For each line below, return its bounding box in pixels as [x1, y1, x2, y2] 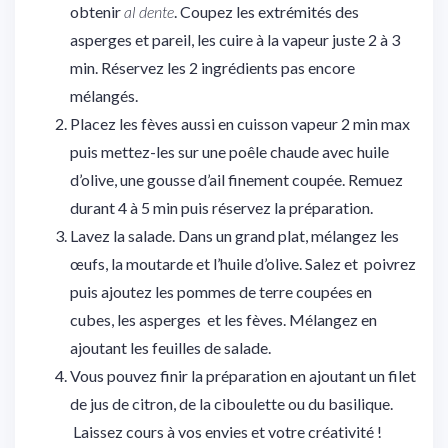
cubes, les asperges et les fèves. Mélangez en [70, 310, 377, 330]
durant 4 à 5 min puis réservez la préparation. [70, 198, 373, 218]
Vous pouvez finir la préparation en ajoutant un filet [70, 366, 416, 386]
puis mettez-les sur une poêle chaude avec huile [70, 142, 389, 162]
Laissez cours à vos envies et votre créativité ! [70, 422, 382, 442]
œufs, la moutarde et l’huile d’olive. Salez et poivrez [70, 254, 416, 274]
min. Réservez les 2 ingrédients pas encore [70, 58, 355, 78]
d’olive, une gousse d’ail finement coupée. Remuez [70, 170, 403, 190]
